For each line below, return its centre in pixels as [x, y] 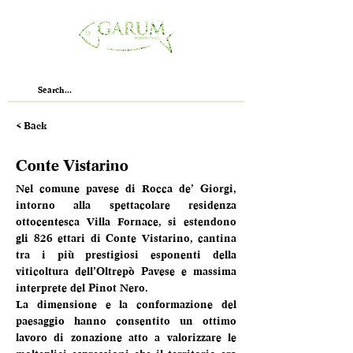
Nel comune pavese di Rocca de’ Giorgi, [126, 188]
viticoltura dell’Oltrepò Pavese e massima [126, 271]
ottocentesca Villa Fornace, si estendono [126, 221]
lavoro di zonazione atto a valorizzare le [126, 337]
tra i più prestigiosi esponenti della [126, 255]
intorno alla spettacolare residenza [126, 205]
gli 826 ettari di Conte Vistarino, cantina [126, 238]
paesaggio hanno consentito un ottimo [126, 321]
